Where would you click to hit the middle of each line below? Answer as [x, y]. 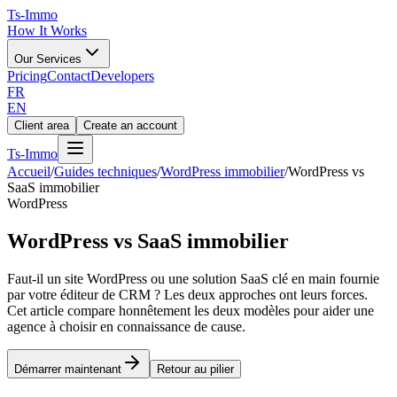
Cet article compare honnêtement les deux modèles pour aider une [191, 310]
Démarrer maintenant [68, 369]
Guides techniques [105, 171]
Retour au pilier [195, 369]
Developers [122, 76]
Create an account [130, 125]
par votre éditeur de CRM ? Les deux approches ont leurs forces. [187, 294]
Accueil [29, 171]
